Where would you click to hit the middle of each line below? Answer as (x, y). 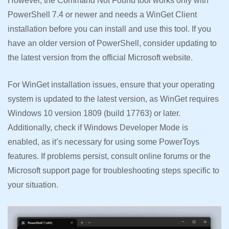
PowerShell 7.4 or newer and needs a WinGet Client (102, 14)
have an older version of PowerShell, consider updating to (112, 43)
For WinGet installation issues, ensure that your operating (111, 84)
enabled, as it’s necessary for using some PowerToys (104, 142)
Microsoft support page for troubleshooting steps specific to (113, 170)
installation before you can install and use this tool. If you (109, 29)
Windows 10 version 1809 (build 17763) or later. (94, 113)
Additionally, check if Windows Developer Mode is (98, 127)
